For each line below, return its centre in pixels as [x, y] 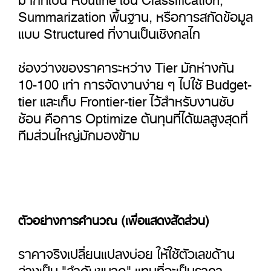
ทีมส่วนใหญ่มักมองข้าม [79, 132]
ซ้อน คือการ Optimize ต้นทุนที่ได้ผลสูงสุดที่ [133, 115]
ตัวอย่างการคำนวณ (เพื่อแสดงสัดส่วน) [114, 217]
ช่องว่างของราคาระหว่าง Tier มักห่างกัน [126, 64]
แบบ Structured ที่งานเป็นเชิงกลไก [109, 30]
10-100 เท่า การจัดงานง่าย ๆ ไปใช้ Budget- [135, 81]
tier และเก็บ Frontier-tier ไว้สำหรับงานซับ [126, 98]
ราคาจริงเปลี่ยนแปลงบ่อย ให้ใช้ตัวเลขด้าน [126, 250]
